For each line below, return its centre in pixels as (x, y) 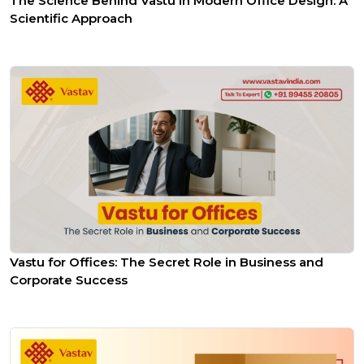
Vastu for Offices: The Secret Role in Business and (167, 262)
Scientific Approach (71, 19)
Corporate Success (69, 279)
